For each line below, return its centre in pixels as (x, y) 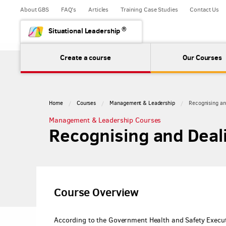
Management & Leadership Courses (105, 120)
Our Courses (202, 58)
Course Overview (97, 192)
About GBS (35, 10)
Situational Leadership (85, 31)
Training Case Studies (149, 10)
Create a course (86, 58)
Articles (99, 10)
